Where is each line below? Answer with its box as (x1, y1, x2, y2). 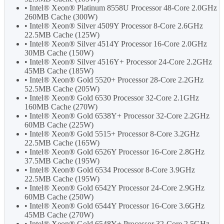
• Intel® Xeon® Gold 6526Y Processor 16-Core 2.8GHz (24, 147, 204, 156)
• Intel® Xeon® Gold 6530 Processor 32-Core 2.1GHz (24, 93, 199, 102)
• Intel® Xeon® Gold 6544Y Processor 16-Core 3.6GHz (24, 201, 204, 210)
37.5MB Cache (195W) (24, 156, 99, 165)
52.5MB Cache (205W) (24, 84, 99, 93)
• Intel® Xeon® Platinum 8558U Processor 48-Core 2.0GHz (24, 3, 217, 12)
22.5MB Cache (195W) (24, 174, 99, 183)
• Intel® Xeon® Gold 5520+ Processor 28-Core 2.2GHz (24, 75, 203, 84)
